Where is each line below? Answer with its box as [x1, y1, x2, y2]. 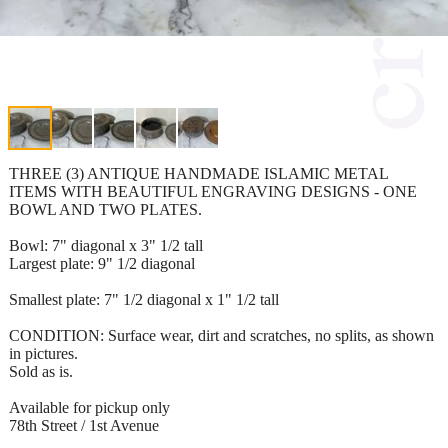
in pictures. [9, 344, 78, 362]
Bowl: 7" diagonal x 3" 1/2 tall [9, 236, 203, 254]
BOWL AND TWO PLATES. [9, 200, 202, 218]
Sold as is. [9, 362, 73, 380]
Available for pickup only [9, 398, 170, 416]
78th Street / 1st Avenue [9, 416, 159, 434]
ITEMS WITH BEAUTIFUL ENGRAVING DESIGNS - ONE [9, 182, 417, 200]
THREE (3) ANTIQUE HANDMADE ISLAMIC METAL [9, 164, 388, 182]
